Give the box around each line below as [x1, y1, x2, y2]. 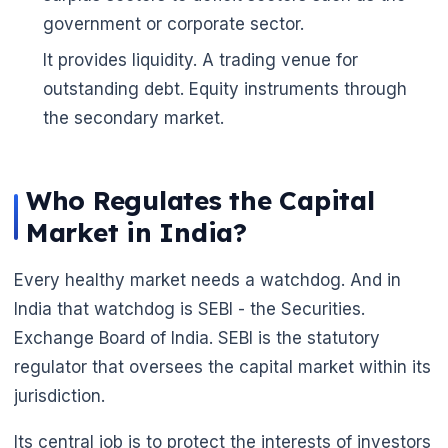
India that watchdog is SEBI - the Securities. [14, 298, 365, 319]
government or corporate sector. [42, 13, 304, 34]
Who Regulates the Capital [26, 183, 375, 217]
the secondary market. [42, 107, 224, 128]
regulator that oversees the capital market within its [14, 356, 431, 377]
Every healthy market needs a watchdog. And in [14, 269, 401, 290]
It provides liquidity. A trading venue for [42, 49, 358, 70]
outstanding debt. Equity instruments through [42, 78, 407, 99]
